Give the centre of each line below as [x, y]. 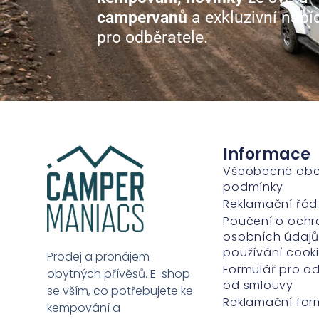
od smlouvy [258, 285]
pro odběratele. [152, 38]
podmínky [253, 187]
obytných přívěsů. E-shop [119, 274]
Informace [267, 154]
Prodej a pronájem [99, 257]
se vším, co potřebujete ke [120, 291]
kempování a [84, 308]
